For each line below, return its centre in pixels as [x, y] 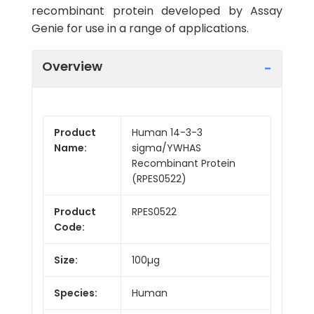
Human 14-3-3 [167, 132]
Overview [72, 66]
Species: [76, 293]
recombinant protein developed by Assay [157, 11]
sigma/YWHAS [166, 148]
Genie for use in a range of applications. [140, 28]
